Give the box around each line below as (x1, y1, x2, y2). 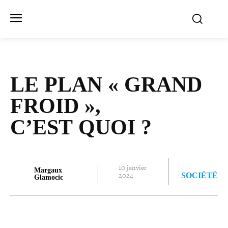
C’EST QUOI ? (10, 116, 152, 139)
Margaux (34, 166, 63, 174)
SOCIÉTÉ (181, 170, 218, 180)
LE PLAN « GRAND (10, 73, 202, 97)
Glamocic (34, 173, 64, 181)
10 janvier (119, 162, 147, 173)
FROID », (10, 94, 101, 118)
